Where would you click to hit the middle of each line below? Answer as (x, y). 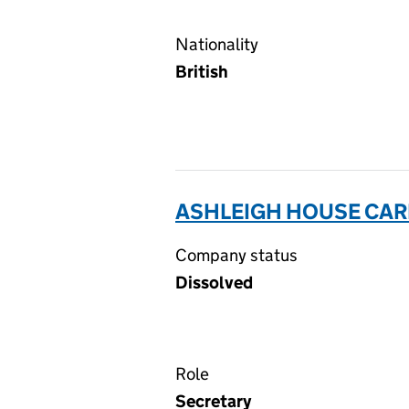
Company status (236, 255)
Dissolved (214, 283)
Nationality (217, 44)
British (202, 72)
